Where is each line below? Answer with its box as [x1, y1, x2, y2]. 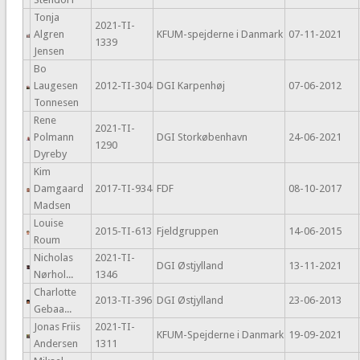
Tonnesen [33, 96, 79, 109]
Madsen [33, 199, 71, 212]
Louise [33, 217, 63, 230]
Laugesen [33, 80, 78, 92]
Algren [33, 28, 64, 41]
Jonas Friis [33, 321, 80, 333]
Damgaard [33, 182, 84, 195]
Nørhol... [33, 268, 73, 281]
